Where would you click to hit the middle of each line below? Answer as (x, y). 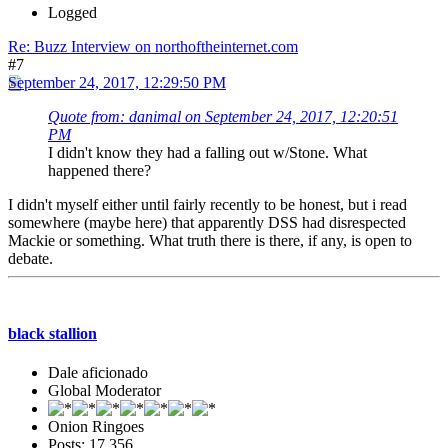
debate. (30, 258)
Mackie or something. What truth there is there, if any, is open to (210, 240)
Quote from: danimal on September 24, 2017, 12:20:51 (223, 116)
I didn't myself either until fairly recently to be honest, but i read (207, 204)
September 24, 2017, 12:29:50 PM (117, 82)
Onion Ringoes (96, 427)
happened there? (99, 170)
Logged (72, 12)
